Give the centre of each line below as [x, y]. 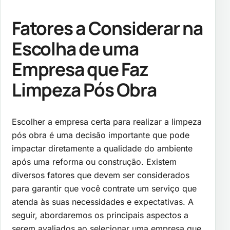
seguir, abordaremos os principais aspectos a [100, 215]
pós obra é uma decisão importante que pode [101, 135]
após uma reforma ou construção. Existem [94, 162]
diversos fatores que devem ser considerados [101, 175]
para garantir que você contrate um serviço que [104, 189]
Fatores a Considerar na [107, 28]
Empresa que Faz [80, 69]
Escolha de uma [75, 49]
